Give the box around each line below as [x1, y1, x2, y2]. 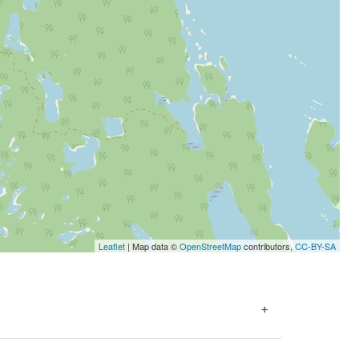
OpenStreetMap [179, 240, 241, 252]
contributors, [241, 240, 295, 252]
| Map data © [125, 240, 179, 252]
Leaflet [99, 240, 125, 252]
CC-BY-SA [295, 240, 336, 252]
